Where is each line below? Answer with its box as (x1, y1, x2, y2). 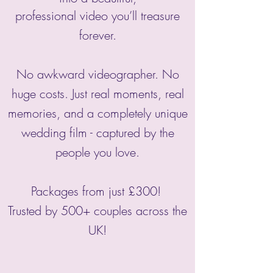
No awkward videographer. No (16, 66, 179, 82)
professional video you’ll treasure (15, 7, 180, 24)
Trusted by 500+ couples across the (8, 202, 187, 219)
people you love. (55, 144, 140, 160)
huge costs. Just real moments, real (11, 85, 184, 102)
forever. (79, 27, 116, 43)
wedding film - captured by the (21, 124, 174, 141)
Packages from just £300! (30, 183, 165, 199)
